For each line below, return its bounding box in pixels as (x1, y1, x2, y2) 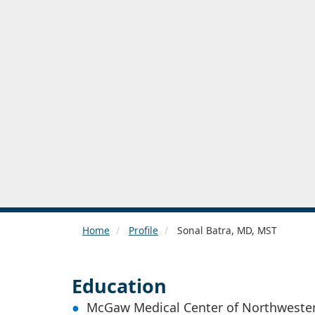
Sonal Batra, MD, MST (174, 223, 277, 237)
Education (72, 272, 167, 299)
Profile (129, 223, 158, 237)
